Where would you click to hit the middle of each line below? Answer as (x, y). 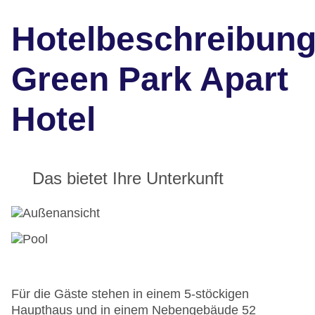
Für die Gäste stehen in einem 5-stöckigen (130, 294)
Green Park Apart (150, 79)
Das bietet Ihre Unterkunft (128, 179)
